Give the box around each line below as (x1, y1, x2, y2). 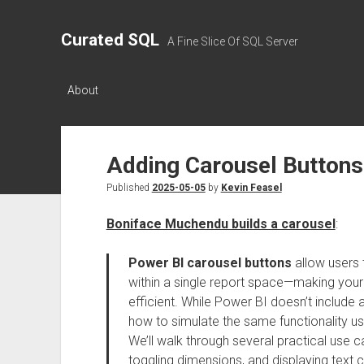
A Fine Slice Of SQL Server (167, 35, 298, 48)
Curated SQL (60, 30, 159, 50)
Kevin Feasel (220, 182, 282, 193)
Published (106, 182, 152, 193)
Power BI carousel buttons (128, 255, 292, 271)
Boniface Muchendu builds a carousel (106, 216, 336, 232)
